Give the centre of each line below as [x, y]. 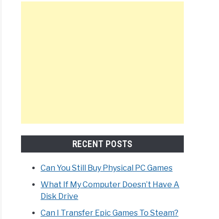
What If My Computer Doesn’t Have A [110, 184]
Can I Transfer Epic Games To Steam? [110, 213]
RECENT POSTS [102, 144]
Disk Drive [60, 196]
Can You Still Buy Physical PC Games [107, 168]
